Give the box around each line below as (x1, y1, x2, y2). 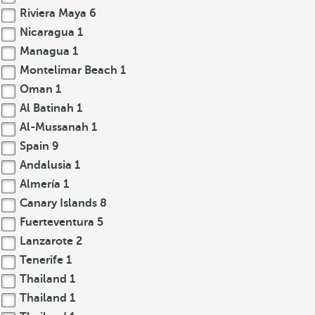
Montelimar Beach (17, 64, 120, 77)
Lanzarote (17, 235, 76, 247)
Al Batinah (17, 102, 77, 115)
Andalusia (17, 159, 75, 172)
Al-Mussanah (17, 121, 91, 134)
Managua (17, 45, 72, 58)
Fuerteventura (17, 216, 97, 229)
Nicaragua (17, 26, 77, 39)
